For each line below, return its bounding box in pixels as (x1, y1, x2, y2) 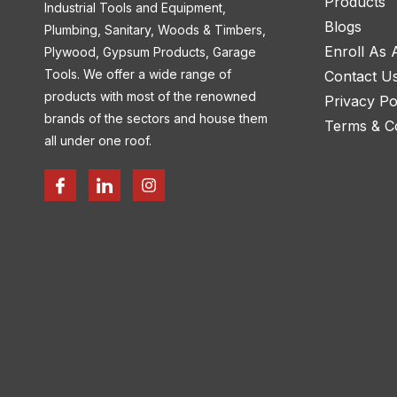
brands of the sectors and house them (44, 111, 268, 127)
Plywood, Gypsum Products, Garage (44, 44, 256, 60)
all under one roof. (44, 133, 152, 149)
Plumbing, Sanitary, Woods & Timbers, (44, 22, 266, 38)
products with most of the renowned (44, 89, 256, 105)
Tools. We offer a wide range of (44, 66, 231, 82)
